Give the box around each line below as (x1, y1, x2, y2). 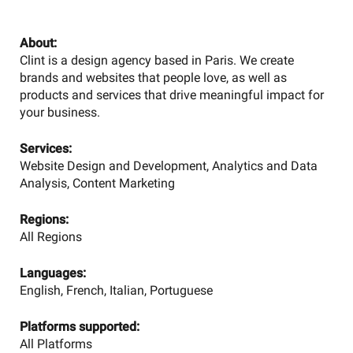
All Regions (19, 229, 82, 244)
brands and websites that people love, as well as (19, 70, 287, 85)
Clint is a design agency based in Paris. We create (19, 53, 294, 68)
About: (19, 35, 57, 50)
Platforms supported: (19, 319, 139, 334)
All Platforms (19, 336, 92, 351)
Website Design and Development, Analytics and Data (19, 158, 318, 173)
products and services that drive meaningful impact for (19, 87, 324, 102)
